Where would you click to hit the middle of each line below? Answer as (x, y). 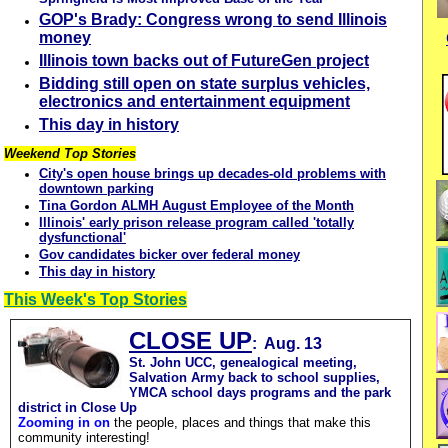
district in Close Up (77, 407)
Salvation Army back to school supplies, (254, 377)
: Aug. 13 (287, 343)
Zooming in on (66, 422)
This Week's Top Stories (95, 299)
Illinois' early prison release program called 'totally (196, 222)
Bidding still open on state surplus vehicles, (204, 83)
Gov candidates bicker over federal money (169, 254)
